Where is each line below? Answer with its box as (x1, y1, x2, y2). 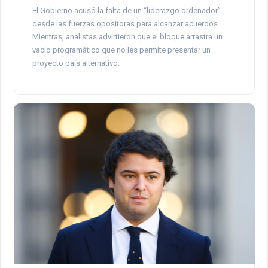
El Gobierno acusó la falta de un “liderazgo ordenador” (32, 5, 221, 15)
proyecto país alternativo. (32, 58, 120, 68)
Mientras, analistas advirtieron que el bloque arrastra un (32, 32, 223, 41)
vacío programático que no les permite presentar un (32, 45, 211, 54)
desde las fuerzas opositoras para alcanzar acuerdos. (32, 19, 220, 28)
